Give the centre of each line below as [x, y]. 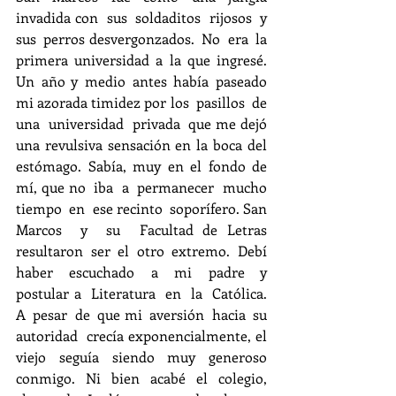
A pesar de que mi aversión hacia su [141, 314]
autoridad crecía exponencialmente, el [141, 335]
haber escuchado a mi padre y [141, 271]
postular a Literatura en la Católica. [141, 293]
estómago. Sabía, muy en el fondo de [141, 165]
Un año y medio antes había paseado [141, 80]
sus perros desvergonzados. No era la [141, 38]
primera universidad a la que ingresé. [141, 59]
